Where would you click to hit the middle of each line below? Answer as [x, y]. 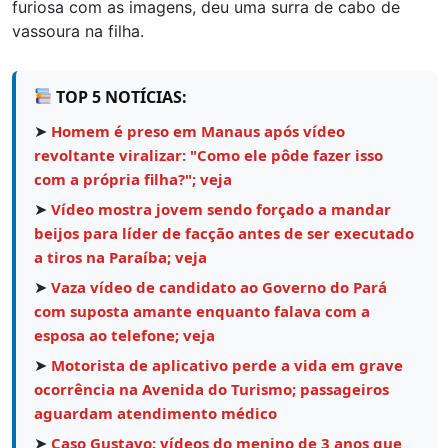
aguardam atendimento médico [155, 412]
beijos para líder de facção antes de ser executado [224, 232]
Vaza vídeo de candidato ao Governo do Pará [219, 286]
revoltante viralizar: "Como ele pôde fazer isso [208, 154]
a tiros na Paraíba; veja [120, 256]
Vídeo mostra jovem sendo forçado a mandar [221, 208]
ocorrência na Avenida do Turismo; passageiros [211, 388]
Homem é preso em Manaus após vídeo [198, 130]
